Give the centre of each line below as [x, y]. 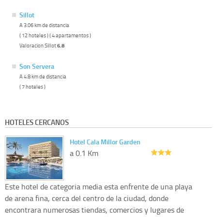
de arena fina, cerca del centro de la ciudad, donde [87, 198]
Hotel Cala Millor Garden [105, 142]
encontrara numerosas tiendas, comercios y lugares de [94, 210]
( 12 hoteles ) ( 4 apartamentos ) [55, 35]
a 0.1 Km [84, 153]
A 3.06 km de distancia [44, 25]
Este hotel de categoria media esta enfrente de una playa [99, 187]
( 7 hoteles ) [32, 87]
